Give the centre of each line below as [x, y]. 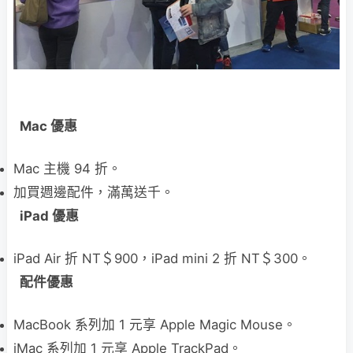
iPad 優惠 [49, 216]
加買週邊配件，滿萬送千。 [94, 193]
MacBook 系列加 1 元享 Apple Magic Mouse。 [155, 325]
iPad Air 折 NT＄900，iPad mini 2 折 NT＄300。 [162, 259]
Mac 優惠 [48, 126]
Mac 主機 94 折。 [67, 169]
